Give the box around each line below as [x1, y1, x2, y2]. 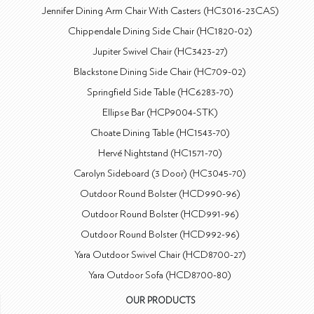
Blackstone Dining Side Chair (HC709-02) [74, 66, 247, 77]
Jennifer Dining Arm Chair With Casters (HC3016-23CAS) [41, 5, 279, 16]
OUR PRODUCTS [125, 296, 196, 306]
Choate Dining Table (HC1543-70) [90, 127, 230, 138]
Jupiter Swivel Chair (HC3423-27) [92, 46, 228, 57]
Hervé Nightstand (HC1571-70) [97, 147, 222, 158]
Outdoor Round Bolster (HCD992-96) [80, 228, 240, 240]
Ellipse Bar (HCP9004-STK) [102, 107, 218, 118]
